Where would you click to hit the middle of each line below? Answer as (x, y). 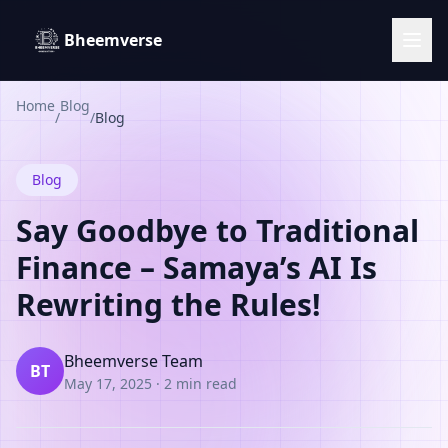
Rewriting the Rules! (168, 304)
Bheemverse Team (133, 360)
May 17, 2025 (108, 383)
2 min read (200, 383)
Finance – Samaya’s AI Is (196, 267)
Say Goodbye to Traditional (217, 230)
